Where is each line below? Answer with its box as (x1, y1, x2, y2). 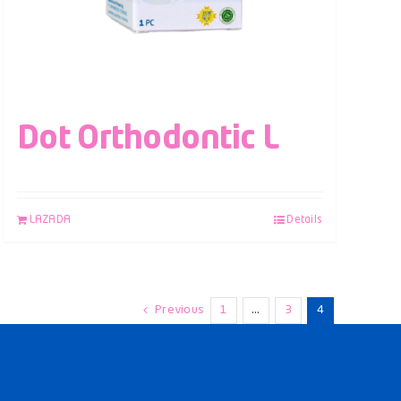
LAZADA (29, 214, 72, 226)
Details (286, 214, 322, 226)
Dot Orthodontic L (16, 123, 279, 156)
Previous (155, 303, 204, 316)
